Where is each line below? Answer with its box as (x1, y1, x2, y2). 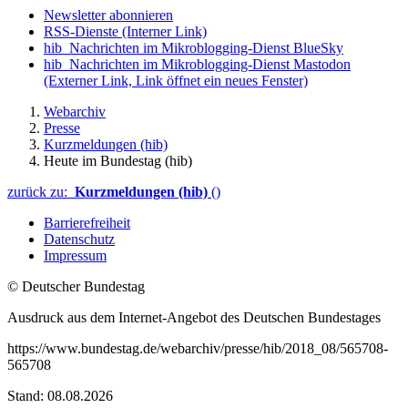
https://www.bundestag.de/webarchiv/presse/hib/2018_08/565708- (7, 341, 388, 357)
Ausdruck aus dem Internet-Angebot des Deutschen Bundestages (7, 310, 381, 326)
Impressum (44, 248, 107, 264)
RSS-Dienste (44, 24, 122, 40)
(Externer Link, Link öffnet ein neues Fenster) (44, 73, 308, 89)
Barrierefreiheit (44, 215, 130, 231)
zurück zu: (7, 184, 75, 200)
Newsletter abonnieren (44, 7, 173, 24)
